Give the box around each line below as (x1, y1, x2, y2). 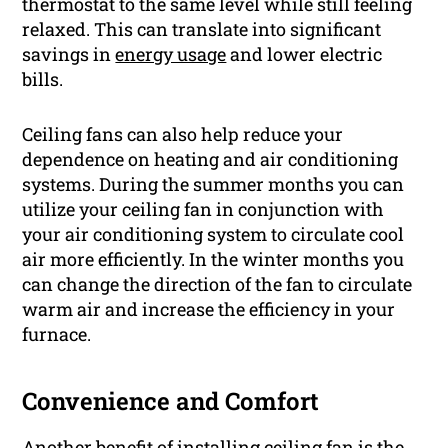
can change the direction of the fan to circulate (22, 271, 413, 296)
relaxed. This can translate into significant (22, 16, 382, 41)
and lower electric (226, 41, 383, 66)
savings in (22, 41, 116, 66)
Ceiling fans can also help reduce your (22, 121, 344, 146)
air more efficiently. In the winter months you (22, 246, 405, 271)
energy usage (115, 41, 227, 66)
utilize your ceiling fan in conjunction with (22, 196, 385, 221)
